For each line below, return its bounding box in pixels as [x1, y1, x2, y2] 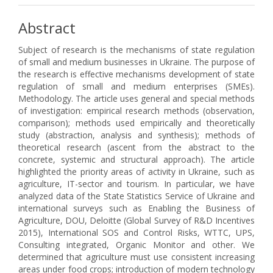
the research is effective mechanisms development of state [18, 68, 255, 80]
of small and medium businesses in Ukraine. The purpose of [18, 56, 255, 68]
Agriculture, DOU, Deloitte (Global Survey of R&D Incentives [18, 214, 255, 226]
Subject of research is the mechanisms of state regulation [18, 44, 255, 55]
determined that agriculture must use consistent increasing [18, 251, 255, 263]
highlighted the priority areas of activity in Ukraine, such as [18, 166, 255, 177]
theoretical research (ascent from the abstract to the [18, 141, 255, 153]
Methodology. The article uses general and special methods [18, 93, 255, 104]
